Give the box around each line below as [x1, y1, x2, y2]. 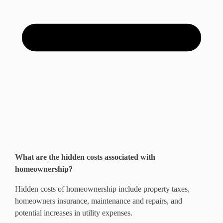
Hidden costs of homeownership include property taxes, [15, 185, 190, 194]
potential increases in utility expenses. [15, 209, 132, 218]
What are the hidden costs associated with [15, 153, 155, 162]
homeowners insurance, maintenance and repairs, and [15, 197, 182, 206]
